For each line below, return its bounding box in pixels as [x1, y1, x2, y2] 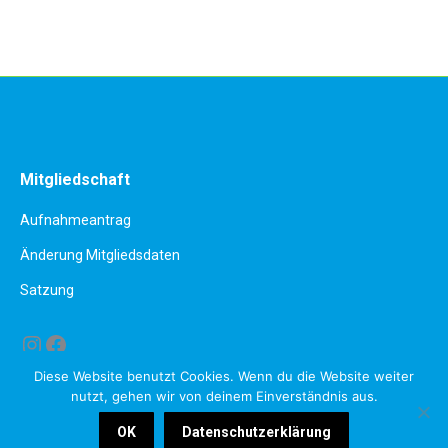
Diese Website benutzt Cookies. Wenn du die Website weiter [34, 368, 414, 384]
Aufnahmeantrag [20, 212, 131, 228]
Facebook [43, 329, 147, 358]
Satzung [20, 282, 74, 298]
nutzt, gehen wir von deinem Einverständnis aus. [70, 388, 378, 404]
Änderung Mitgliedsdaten [20, 247, 180, 263]
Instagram [19, 329, 130, 358]
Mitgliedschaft [20, 170, 130, 189]
